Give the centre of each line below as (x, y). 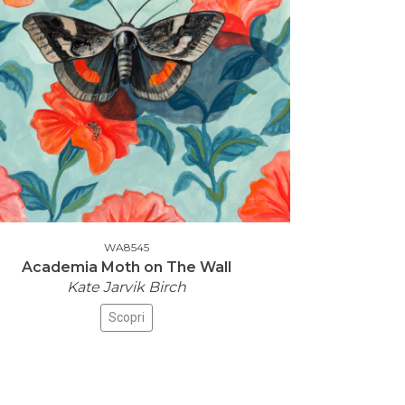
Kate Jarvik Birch (127, 287)
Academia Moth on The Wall (127, 267)
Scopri (127, 317)
